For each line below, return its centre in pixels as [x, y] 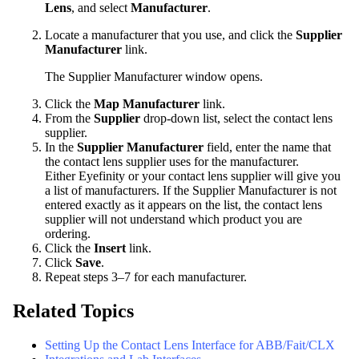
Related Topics [73, 311]
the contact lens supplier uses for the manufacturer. [172, 161]
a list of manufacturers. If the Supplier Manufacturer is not [191, 190]
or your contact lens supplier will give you [233, 175]
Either [62, 175]
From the [69, 118]
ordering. [68, 233]
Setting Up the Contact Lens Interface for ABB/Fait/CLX [190, 345]
